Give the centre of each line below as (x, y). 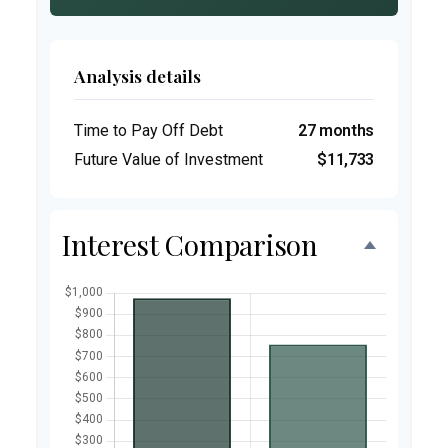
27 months (335, 130)
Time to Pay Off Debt (148, 130)
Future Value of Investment (168, 159)
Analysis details (137, 75)
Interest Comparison (190, 244)
